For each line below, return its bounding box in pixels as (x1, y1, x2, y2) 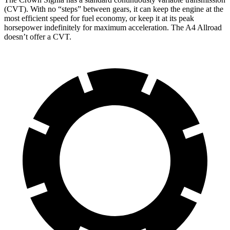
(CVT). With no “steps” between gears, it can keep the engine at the (4, 4, 223, 13)
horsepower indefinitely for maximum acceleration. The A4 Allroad (4, 23, 222, 32)
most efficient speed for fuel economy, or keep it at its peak (4, 13, 194, 23)
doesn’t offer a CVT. (4, 32, 71, 41)
